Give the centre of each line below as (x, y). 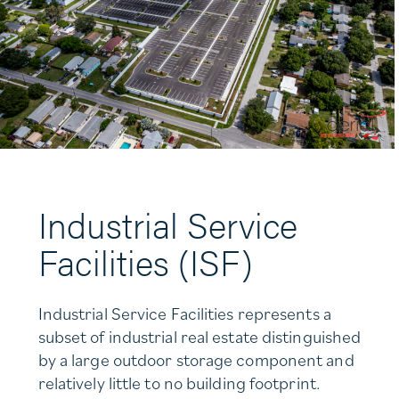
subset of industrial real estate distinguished (199, 337)
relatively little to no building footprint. (179, 383)
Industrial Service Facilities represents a (184, 314)
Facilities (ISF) (145, 262)
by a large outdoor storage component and (196, 360)
